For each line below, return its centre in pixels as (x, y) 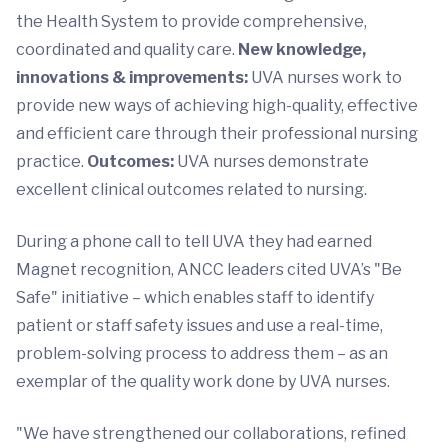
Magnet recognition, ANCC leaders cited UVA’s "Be (209, 269)
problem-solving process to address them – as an (202, 353)
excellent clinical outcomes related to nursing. (191, 189)
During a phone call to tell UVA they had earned (194, 241)
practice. (51, 161)
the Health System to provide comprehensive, (191, 21)
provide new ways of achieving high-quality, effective (217, 105)
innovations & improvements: (133, 77)
